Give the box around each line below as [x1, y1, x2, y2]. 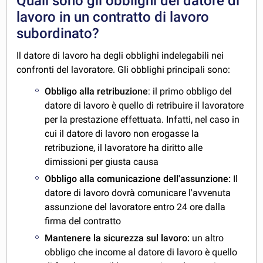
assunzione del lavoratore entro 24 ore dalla [45, 201, 226, 213]
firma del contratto [45, 215, 122, 227]
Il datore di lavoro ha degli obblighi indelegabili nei [16, 50, 224, 62]
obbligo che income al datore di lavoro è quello [45, 246, 238, 258]
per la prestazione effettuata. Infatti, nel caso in [45, 114, 240, 126]
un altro [192, 232, 224, 244]
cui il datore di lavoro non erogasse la [45, 128, 200, 140]
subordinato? [16, 25, 100, 42]
